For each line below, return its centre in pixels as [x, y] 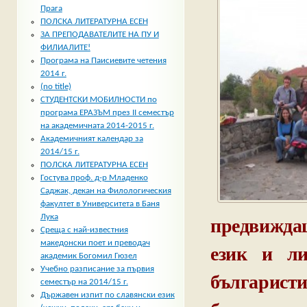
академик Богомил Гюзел [88, 256]
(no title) [56, 87]
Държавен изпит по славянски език [107, 295]
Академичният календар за [91, 139]
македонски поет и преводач [95, 243]
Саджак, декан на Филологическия [106, 191]
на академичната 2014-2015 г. [97, 126]
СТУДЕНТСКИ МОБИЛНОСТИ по [98, 100]
